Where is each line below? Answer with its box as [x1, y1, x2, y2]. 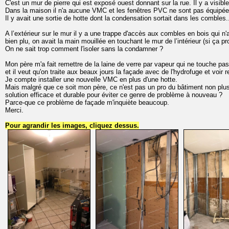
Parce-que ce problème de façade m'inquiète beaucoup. [5, 99, 169, 106]
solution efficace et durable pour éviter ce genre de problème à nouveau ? [5, 91, 222, 99]
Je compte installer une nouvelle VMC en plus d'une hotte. [5, 76, 177, 83]
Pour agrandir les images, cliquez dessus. [5, 122, 139, 129]
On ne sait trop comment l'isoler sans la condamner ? [5, 45, 163, 53]
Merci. [5, 106, 24, 114]
